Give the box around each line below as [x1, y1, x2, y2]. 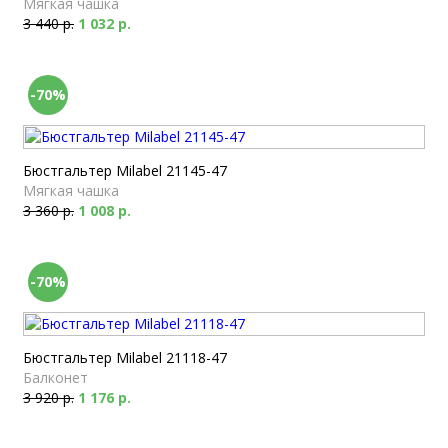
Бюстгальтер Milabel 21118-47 [23, 348, 227, 367]
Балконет [23, 368, 88, 387]
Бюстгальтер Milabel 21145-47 [23, 161, 227, 180]
